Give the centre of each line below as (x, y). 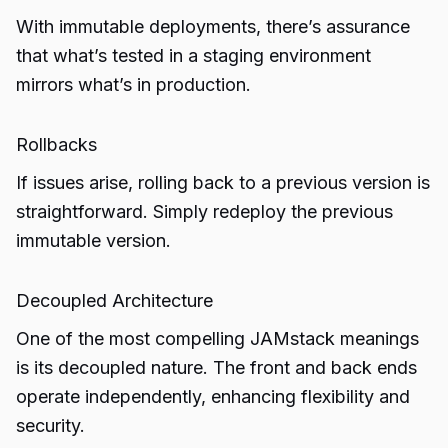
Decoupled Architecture (114, 300)
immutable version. (93, 240)
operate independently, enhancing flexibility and (213, 396)
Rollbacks (56, 144)
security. (50, 425)
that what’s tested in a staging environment (193, 55)
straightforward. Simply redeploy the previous (204, 211)
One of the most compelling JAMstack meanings (217, 338)
